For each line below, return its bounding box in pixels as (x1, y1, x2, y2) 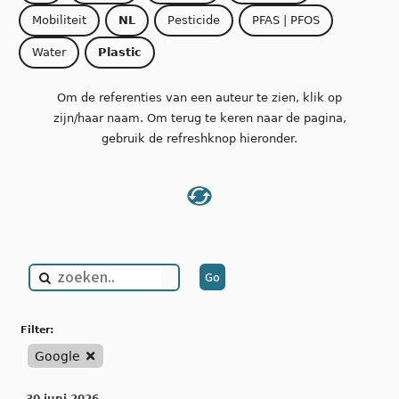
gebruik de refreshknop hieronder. (102, 131, 297, 145)
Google (35, 348, 81, 363)
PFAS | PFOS (252, 13, 320, 28)
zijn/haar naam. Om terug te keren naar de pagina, (53, 110, 346, 125)
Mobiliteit (32, 13, 86, 28)
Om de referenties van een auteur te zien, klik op (57, 90, 342, 104)
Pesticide (167, 13, 220, 28)
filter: (28, 324, 53, 337)
